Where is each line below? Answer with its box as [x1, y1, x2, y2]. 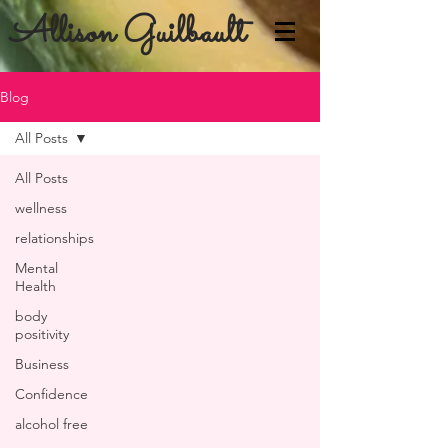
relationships [15, 229, 94, 247]
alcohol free [15, 415, 88, 433]
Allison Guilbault [10, 7, 245, 61]
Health [15, 277, 56, 295]
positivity [15, 325, 69, 343]
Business [15, 355, 69, 373]
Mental [15, 259, 58, 277]
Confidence [15, 385, 88, 403]
